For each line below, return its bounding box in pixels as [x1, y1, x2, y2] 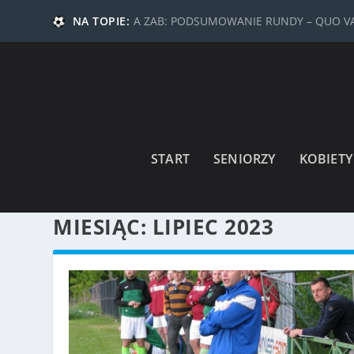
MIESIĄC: [53, 212, 153, 241]
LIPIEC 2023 [152, 212, 274, 241]
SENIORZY [213, 149, 276, 168]
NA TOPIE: [69, 13, 130, 28]
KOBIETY [299, 149, 352, 168]
